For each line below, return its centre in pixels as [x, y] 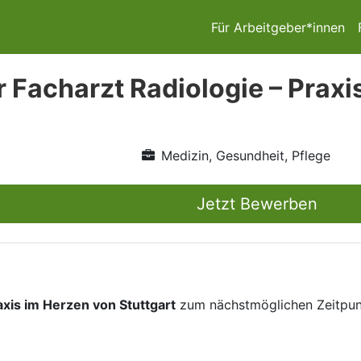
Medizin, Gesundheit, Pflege [245, 156]
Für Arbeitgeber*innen [278, 27]
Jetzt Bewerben [257, 204]
